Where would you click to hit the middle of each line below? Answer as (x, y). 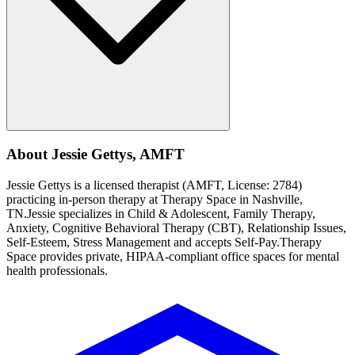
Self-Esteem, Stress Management (88, 242)
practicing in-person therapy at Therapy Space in (129, 199)
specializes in (92, 213)
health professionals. (57, 270)
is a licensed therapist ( (128, 185)
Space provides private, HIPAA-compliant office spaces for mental (173, 256)
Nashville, (277, 199)
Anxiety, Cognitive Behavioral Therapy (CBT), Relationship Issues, (176, 227)
